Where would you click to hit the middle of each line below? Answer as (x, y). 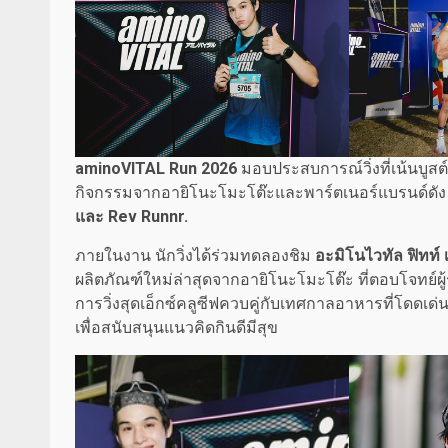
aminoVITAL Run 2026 (158, 169)
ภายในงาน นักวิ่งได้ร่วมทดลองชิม (195, 256)
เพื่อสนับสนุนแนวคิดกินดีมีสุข (176, 328)
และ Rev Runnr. (131, 217)
